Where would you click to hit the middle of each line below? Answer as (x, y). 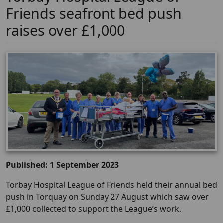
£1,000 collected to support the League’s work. (94, 209)
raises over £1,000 (65, 30)
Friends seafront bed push (94, 13)
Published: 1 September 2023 (62, 165)
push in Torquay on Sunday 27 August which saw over (107, 197)
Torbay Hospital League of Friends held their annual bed (111, 185)
